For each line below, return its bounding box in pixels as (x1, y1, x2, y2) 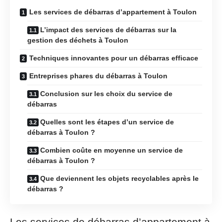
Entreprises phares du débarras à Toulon (29, 71, 167, 80)
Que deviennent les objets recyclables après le (40, 174, 199, 182)
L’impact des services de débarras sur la (40, 25, 176, 34)
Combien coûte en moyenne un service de (40, 146, 183, 154)
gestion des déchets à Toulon (27, 36, 128, 44)
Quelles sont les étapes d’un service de (40, 117, 174, 126)
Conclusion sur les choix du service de (40, 89, 172, 98)
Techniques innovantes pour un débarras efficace (29, 54, 198, 62)
